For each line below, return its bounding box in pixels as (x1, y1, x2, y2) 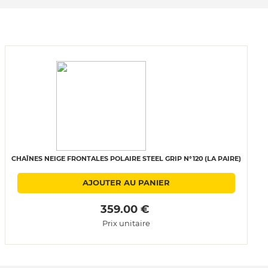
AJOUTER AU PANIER (83, 178, 170, 188)
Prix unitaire (102, 218, 150, 229)
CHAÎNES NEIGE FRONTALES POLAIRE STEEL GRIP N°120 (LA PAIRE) (11, 154, 241, 163)
